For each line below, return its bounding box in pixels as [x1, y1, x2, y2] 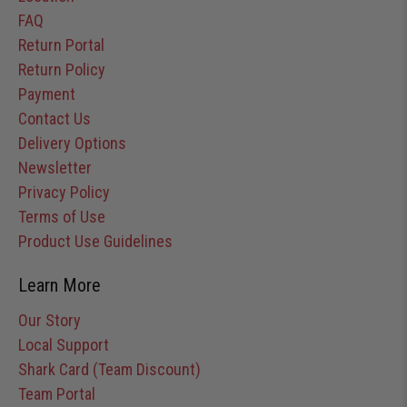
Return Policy [18, 59, 105, 79]
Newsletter [18, 157, 92, 177]
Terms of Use [18, 206, 105, 226]
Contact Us [18, 108, 91, 128]
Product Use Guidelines [18, 231, 173, 251]
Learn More [18, 273, 101, 296]
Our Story [18, 310, 81, 330]
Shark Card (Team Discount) [18, 359, 201, 379]
